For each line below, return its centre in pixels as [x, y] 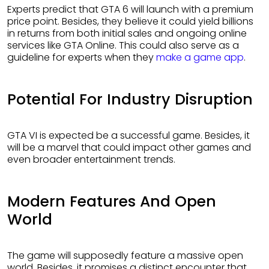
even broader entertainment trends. [91, 160]
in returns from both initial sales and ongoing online [127, 34]
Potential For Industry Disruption [130, 100]
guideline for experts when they [82, 58]
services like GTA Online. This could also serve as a [123, 46]
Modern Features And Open [112, 202]
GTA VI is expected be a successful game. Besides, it [11, 136]
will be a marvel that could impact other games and [129, 148]
